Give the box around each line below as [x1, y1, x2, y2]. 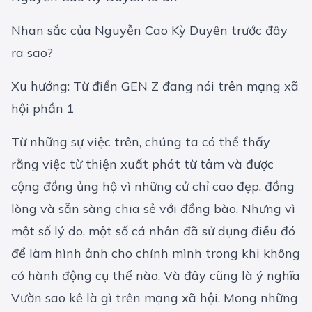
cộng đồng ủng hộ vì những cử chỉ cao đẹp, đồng [11, 178, 295, 195]
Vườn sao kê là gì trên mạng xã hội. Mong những [11, 290, 298, 306]
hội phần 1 [11, 100, 75, 117]
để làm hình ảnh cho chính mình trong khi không [11, 245, 300, 262]
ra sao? [11, 45, 53, 61]
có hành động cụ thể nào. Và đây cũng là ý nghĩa [11, 267, 300, 284]
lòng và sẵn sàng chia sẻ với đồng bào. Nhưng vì [11, 201, 295, 217]
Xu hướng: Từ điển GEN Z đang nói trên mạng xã [11, 78, 299, 95]
